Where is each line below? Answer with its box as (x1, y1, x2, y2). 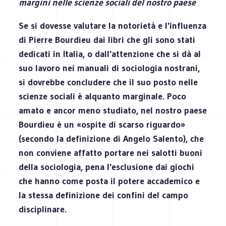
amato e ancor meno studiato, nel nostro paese (19, 104, 207, 116)
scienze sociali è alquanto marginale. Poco (19, 90, 187, 102)
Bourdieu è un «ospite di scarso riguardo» (19, 119, 186, 130)
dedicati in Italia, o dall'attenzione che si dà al (19, 48, 201, 60)
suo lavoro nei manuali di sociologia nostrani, (19, 62, 200, 74)
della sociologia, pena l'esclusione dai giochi (19, 161, 195, 173)
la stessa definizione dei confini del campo (19, 189, 189, 201)
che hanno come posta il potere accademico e (19, 175, 200, 187)
